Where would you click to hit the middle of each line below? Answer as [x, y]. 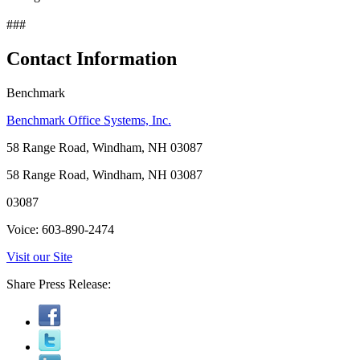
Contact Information [92, 58]
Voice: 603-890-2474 [60, 229]
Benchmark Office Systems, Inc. [89, 120]
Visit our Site [39, 256]
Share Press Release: [59, 284]
